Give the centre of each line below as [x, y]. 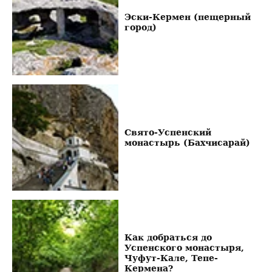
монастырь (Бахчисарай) [187, 143]
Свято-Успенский [168, 132]
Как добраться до [168, 237]
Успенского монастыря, [184, 248]
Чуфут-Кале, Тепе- [171, 258]
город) [140, 27]
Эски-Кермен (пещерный [187, 17]
